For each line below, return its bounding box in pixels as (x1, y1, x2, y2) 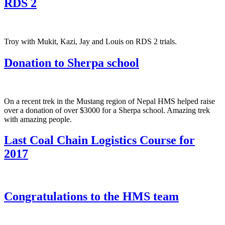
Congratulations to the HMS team (4, 190, 179, 203)
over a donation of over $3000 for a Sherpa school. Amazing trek (4, 105, 210, 115)
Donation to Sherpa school (4, 56, 139, 69)
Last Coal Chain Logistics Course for (4, 134, 195, 147)
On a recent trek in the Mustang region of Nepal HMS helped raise (4, 96, 215, 105)
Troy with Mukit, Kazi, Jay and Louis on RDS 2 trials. (4, 37, 177, 46)
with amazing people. (4, 115, 72, 124)
